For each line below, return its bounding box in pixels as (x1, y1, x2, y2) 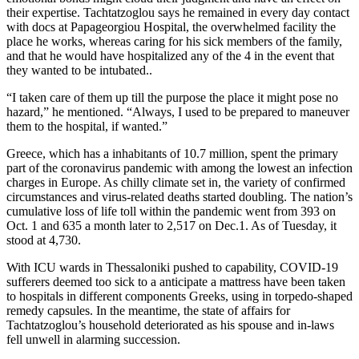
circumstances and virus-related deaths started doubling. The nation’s (6, 189, 353, 204)
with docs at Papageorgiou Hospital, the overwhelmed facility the (6, 19, 336, 34)
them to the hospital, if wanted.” (6, 119, 167, 133)
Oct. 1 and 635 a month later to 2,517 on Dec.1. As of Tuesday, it (6, 218, 337, 232)
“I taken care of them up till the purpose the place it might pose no (6, 90, 338, 104)
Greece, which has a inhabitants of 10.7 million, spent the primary (6, 146, 338, 160)
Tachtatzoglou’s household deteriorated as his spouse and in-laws (6, 317, 334, 332)
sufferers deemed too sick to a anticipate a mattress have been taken (6, 274, 345, 288)
